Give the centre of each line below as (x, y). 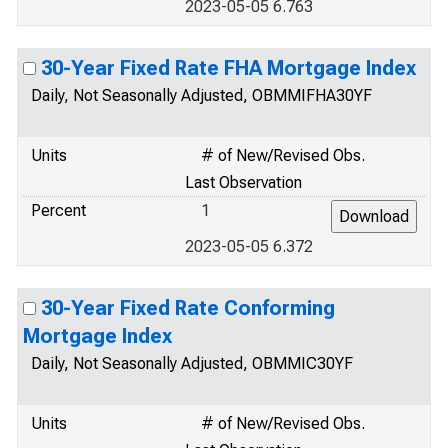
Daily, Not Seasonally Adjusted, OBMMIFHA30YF (201, 95)
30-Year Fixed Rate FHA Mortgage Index (228, 68)
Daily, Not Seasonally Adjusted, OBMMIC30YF (192, 363)
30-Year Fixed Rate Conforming (188, 308)
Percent (58, 210)
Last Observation (243, 182)
